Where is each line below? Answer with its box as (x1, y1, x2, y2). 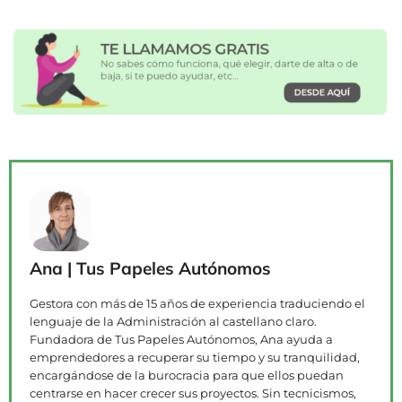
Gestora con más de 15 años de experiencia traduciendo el (30, 296, 365, 311)
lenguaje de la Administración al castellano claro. (30, 314, 317, 329)
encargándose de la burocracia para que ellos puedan (30, 368, 344, 383)
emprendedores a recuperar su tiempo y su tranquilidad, (30, 350, 360, 365)
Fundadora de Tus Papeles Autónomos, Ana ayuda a (30, 332, 333, 347)
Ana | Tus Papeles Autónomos (30, 258, 271, 280)
